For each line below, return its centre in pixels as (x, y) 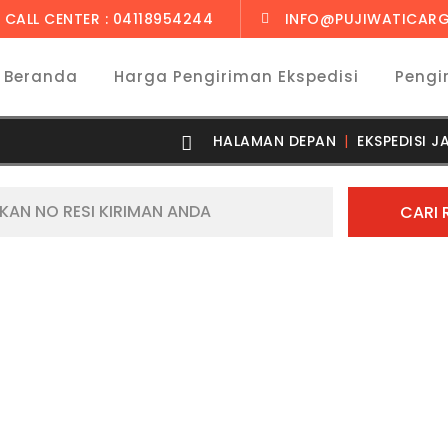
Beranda (41, 76)
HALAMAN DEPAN (274, 141)
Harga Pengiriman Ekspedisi (236, 76)
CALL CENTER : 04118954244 (108, 19)
